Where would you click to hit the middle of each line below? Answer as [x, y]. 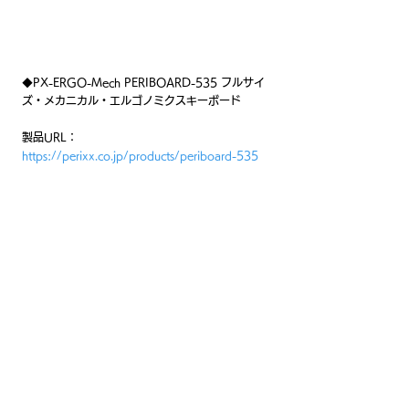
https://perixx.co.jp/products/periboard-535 [140, 155]
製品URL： [50, 136]
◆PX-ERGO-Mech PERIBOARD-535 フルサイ [143, 82]
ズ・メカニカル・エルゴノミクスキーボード [131, 100]
